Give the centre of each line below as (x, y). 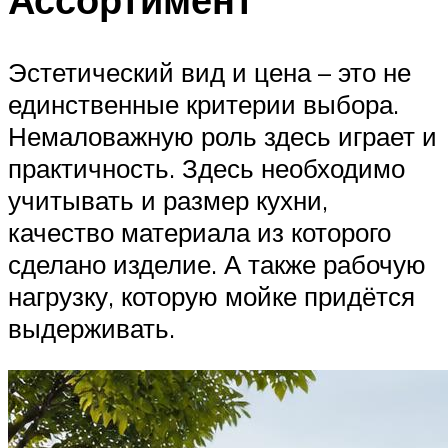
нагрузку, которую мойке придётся (211, 296)
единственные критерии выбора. (203, 104)
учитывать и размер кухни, (168, 200)
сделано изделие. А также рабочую (217, 264)
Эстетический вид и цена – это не (209, 72)
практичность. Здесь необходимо (206, 168)
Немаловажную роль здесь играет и (222, 136)
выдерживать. (91, 328)
